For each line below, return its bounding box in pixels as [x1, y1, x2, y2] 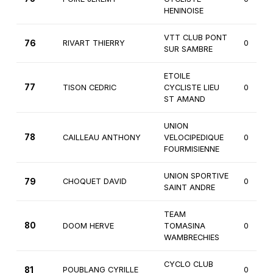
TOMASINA [163, 221, 205, 231]
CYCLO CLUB [163, 260, 213, 269]
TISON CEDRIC [62, 83, 116, 93]
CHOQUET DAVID [62, 177, 127, 186]
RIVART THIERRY [62, 38, 125, 48]
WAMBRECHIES [163, 233, 219, 243]
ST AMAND [163, 94, 205, 104]
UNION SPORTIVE [163, 171, 229, 181]
